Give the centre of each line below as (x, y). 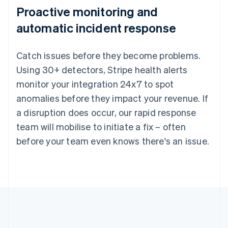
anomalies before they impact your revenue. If (112, 98)
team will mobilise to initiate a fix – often (101, 126)
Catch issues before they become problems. (109, 55)
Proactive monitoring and (87, 11)
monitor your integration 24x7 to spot (95, 83)
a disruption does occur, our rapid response (106, 112)
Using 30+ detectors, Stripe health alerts (102, 69)
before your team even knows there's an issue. (113, 140)
